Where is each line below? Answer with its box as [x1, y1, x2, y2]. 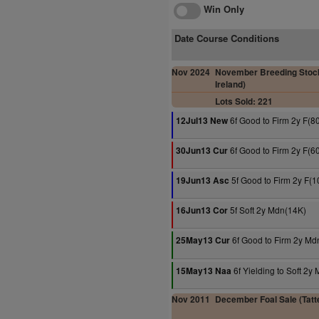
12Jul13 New [176, 115, 228, 127]
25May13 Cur [176, 234, 230, 246]
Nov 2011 [172, 293, 210, 305]
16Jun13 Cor [176, 204, 228, 216]
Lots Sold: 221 [214, 95, 273, 108]
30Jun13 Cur [176, 145, 228, 157]
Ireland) [214, 78, 246, 90]
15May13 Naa [176, 265, 231, 277]
